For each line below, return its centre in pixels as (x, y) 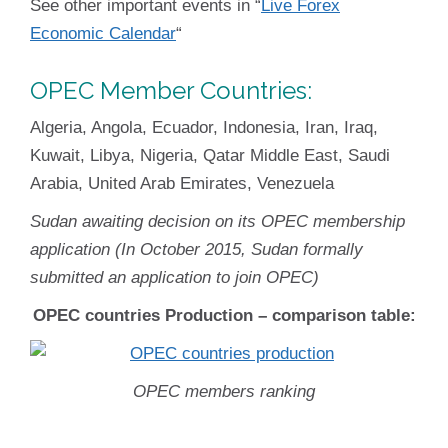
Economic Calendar (103, 33)
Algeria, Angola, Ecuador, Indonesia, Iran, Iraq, (204, 127)
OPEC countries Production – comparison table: (224, 315)
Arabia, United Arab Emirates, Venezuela (182, 183)
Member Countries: (206, 90)
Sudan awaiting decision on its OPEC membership (217, 221)
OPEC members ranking (224, 391)
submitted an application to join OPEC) (174, 277)
